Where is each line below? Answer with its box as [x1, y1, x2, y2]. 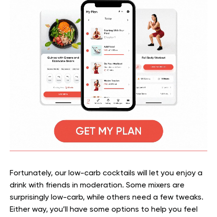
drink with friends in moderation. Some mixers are [10, 182, 185, 190]
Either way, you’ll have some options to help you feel [10, 206, 198, 214]
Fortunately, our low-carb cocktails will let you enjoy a [10, 170, 202, 178]
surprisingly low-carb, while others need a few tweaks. [10, 194, 203, 202]
